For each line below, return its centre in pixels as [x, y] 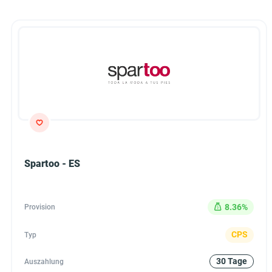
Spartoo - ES [52, 164]
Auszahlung [44, 261]
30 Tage [232, 261]
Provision [40, 207]
